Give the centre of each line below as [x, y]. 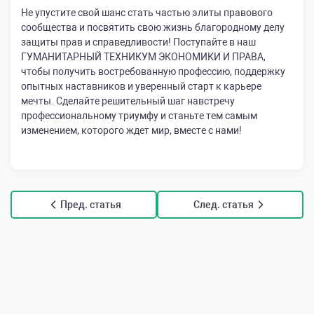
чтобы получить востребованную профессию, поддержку [153, 71]
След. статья [223, 205]
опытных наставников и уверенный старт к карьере [141, 86]
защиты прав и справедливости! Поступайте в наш [138, 42]
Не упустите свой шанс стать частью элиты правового [147, 13]
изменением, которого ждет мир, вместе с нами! [131, 130]
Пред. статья [91, 205]
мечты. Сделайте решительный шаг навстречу [128, 101]
